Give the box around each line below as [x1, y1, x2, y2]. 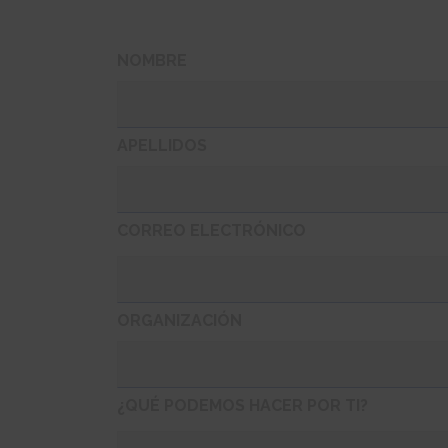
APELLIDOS [117, 136, 207, 156]
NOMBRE [117, 51, 187, 71]
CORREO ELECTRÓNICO [117, 221, 306, 241]
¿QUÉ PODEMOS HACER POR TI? [117, 396, 368, 416]
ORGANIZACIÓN [117, 311, 242, 331]
